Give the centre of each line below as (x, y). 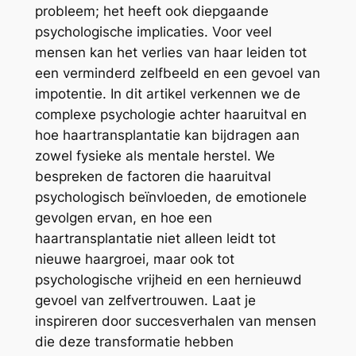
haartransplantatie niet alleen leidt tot (155, 239)
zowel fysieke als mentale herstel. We (155, 156)
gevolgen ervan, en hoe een (123, 218)
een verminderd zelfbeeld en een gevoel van (177, 74)
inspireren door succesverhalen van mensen (175, 321)
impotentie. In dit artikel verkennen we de (167, 94)
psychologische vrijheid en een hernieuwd (168, 280)
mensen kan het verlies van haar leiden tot (170, 53)
